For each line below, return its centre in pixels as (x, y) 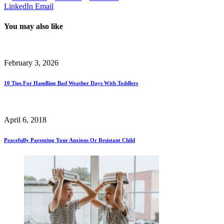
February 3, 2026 (31, 62)
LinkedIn (18, 6)
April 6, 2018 (25, 119)
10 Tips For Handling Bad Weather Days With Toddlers (71, 83)
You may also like (33, 26)
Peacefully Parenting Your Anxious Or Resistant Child (69, 140)
